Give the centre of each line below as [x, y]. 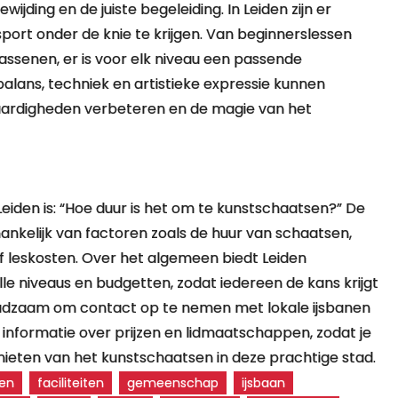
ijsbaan [264, 383]
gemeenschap [173, 383]
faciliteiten [71, 383]
